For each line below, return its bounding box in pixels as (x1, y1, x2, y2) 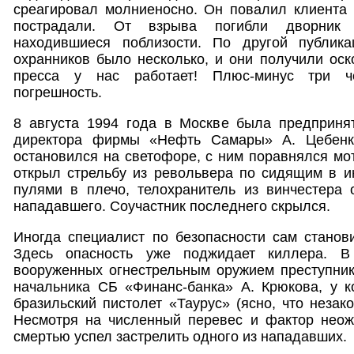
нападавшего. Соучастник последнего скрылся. (13, 198, 330, 214)
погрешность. (13, 84, 102, 100)
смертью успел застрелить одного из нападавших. (13, 328, 347, 345)
